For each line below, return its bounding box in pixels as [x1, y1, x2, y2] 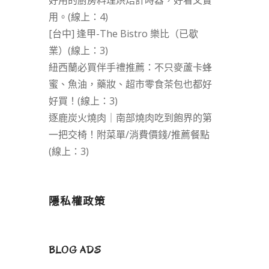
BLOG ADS [48, 243, 101, 258]
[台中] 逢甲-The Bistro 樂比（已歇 [48, 27, 198, 41]
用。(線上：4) [48, 10, 108, 24]
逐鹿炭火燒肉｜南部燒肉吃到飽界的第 [48, 111, 212, 125]
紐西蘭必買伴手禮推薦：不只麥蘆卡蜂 [48, 61, 212, 74]
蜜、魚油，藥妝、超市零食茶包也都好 [48, 77, 212, 91]
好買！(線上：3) [48, 94, 118, 108]
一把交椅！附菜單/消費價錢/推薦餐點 [48, 128, 210, 142]
